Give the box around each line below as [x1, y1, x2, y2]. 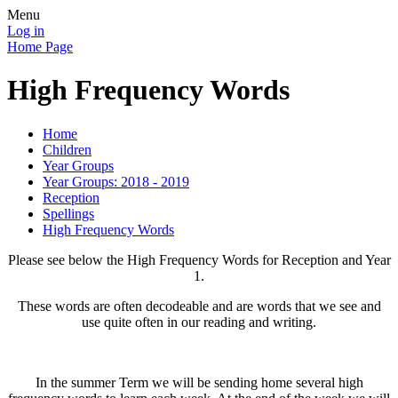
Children [43, 141, 92, 157]
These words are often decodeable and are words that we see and [17, 298, 381, 314]
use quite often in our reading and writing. [82, 314, 316, 330]
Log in [7, 23, 44, 38]
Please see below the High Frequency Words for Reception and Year [7, 251, 391, 267]
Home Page [7, 39, 73, 54]
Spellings [43, 205, 94, 221]
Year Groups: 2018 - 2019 [43, 173, 189, 189]
